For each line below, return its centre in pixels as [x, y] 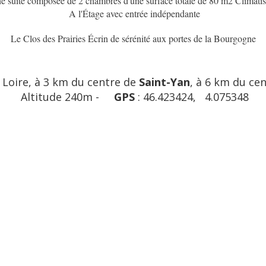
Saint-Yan [164, 82]
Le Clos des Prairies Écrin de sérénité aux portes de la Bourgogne [133, 39]
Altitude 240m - [67, 97]
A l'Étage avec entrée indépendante [134, 14]
